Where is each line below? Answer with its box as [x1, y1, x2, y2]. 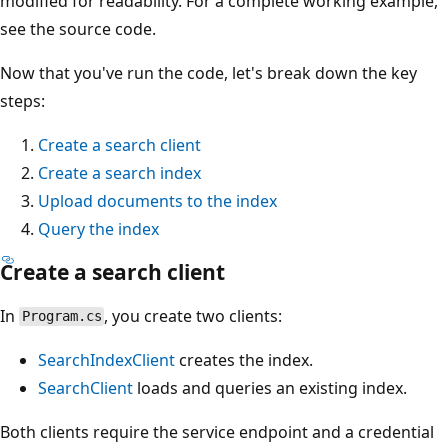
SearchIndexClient [38, 348, 175, 371]
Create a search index [38, 161, 201, 184]
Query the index [38, 217, 159, 240]
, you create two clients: [104, 304, 283, 327]
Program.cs [21, 308, 102, 325]
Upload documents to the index [38, 189, 277, 212]
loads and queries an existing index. [133, 376, 407, 399]
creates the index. [175, 348, 313, 371]
